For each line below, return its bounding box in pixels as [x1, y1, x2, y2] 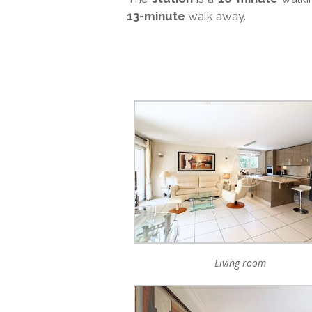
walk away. [185, 9, 246, 23]
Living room [214, 256, 267, 270]
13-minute [127, 9, 185, 23]
